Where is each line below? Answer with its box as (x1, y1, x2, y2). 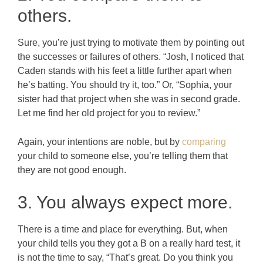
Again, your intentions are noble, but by (18, 136, 182, 147)
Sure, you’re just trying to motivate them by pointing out (18, 37, 244, 48)
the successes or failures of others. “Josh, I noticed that (18, 51, 244, 62)
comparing (182, 136, 226, 147)
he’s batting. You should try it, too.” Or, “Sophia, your (18, 79, 232, 90)
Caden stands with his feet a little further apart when (18, 65, 232, 76)
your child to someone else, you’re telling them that (18, 150, 228, 161)
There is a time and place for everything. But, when (18, 224, 228, 234)
